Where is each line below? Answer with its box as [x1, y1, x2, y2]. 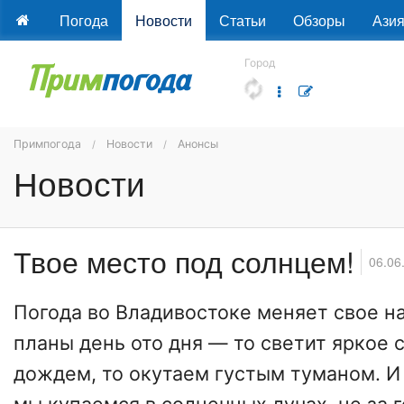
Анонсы [178, 137, 218, 151]
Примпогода [14, 137, 81, 151]
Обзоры [292, 10, 345, 31]
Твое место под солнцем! [14, 240, 354, 282]
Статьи [218, 10, 266, 31]
